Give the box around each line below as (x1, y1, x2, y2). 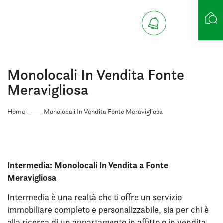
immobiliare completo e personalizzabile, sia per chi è (7, 204, 209, 215)
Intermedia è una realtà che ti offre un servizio (7, 192, 182, 202)
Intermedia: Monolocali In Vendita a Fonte (7, 159, 168, 171)
